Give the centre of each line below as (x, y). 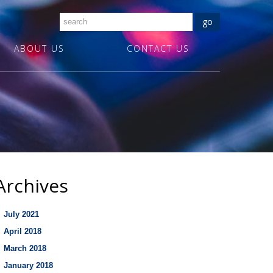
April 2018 (23, 231)
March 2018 (25, 248)
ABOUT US (39, 48)
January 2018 (28, 265)
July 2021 (21, 214)
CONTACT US (158, 48)
